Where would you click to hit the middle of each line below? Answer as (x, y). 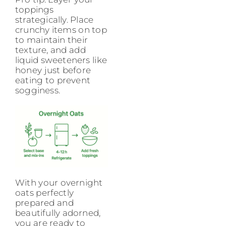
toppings (35, 9)
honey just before (53, 70)
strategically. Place (54, 19)
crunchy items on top (61, 30)
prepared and (44, 203)
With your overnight (59, 182)
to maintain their (51, 40)
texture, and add (50, 50)
